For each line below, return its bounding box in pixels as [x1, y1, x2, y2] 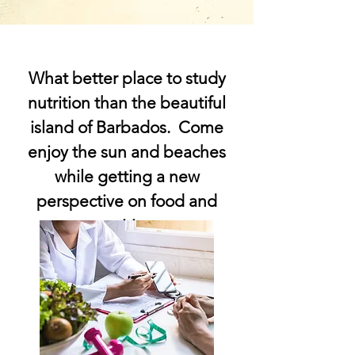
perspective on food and [36, 191, 217, 211]
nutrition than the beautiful [28, 93, 226, 113]
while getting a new [54, 166, 200, 186]
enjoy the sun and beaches [28, 142, 226, 162]
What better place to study [28, 68, 226, 88]
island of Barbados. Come [30, 117, 223, 137]
